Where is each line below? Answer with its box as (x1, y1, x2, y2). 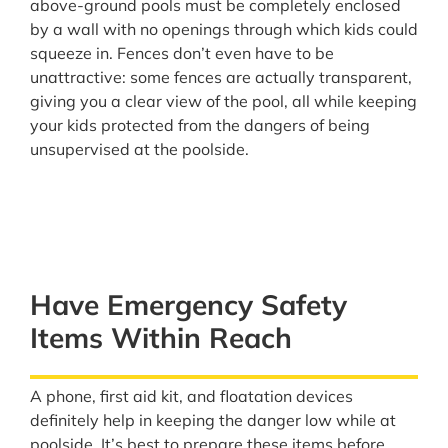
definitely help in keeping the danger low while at (30, 409, 396, 430)
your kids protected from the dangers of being (30, 115, 370, 136)
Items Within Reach (30, 319, 292, 355)
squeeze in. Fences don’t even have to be (30, 43, 334, 64)
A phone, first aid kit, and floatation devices (30, 385, 353, 406)
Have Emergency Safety (30, 286, 347, 322)
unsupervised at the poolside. (30, 139, 249, 160)
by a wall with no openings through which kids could (30, 19, 418, 40)
